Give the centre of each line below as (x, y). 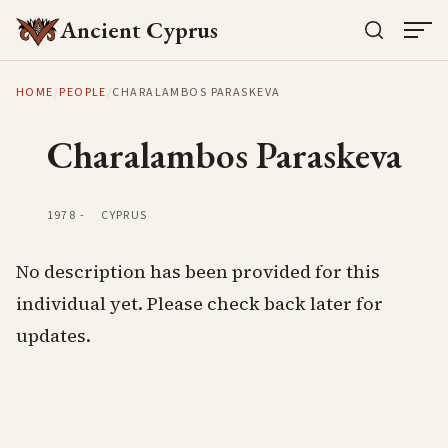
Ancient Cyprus (139, 29)
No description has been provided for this (198, 271)
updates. (53, 335)
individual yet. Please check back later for (199, 303)
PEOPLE (83, 92)
